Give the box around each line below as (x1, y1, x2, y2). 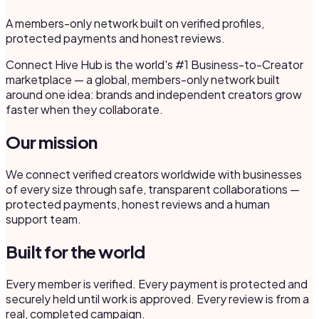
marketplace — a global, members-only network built (6, 71, 280, 87)
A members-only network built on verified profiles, (6, 15, 264, 31)
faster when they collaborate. (6, 101, 163, 117)
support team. (6, 211, 81, 226)
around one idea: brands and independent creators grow (6, 86, 302, 102)
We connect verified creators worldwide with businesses (6, 166, 302, 182)
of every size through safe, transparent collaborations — (6, 181, 300, 197)
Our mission (6, 130, 98, 152)
